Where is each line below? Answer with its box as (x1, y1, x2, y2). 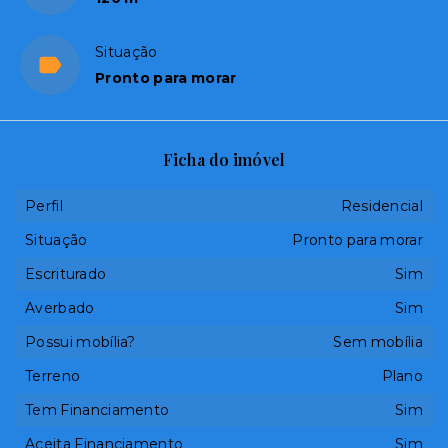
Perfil (25, 197, 63, 215)
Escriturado (25, 265, 107, 283)
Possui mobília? (25, 333, 136, 351)
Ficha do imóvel (162, 149, 286, 170)
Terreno (25, 367, 81, 385)
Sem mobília (333, 333, 423, 351)
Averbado (25, 299, 95, 317)
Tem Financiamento (25, 401, 170, 419)
